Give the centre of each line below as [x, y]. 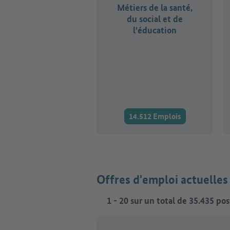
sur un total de [159, 200]
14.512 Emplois [155, 116]
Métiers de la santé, [155, 7]
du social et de [155, 18]
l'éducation [155, 30]
